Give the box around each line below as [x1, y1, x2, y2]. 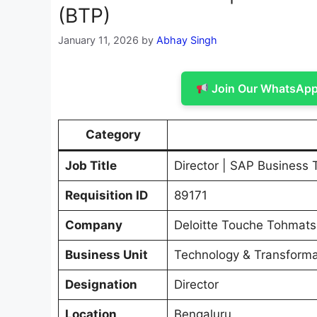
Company [64, 218, 122, 233]
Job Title [64, 158, 117, 173]
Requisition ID [64, 188, 148, 203]
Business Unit [64, 248, 148, 263]
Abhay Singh [156, 34, 217, 47]
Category [85, 127, 141, 142]
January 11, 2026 [58, 34, 139, 47]
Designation [64, 277, 137, 292]
